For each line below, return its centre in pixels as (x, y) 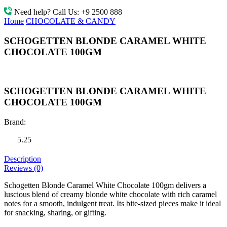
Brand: (15, 122)
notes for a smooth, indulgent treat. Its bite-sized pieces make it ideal (112, 203)
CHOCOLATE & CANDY (71, 21)
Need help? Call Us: (48, 12)
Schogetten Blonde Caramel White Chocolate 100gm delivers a (105, 185)
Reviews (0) (24, 168)
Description (23, 159)
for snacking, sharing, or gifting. (55, 212)
